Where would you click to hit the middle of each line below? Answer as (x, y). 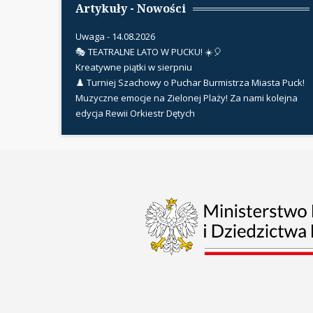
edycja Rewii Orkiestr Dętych (135, 113)
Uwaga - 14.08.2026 (115, 36)
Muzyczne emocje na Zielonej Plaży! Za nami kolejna (187, 98)
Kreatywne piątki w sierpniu (134, 67)
